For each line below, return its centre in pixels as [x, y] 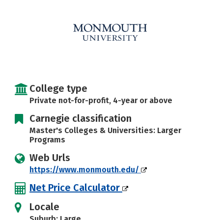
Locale [44, 207]
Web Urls [50, 158]
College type [58, 88]
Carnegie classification [81, 118]
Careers [34, 13]
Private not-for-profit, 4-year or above [101, 100]
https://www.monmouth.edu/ [85, 170]
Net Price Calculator [76, 188]
